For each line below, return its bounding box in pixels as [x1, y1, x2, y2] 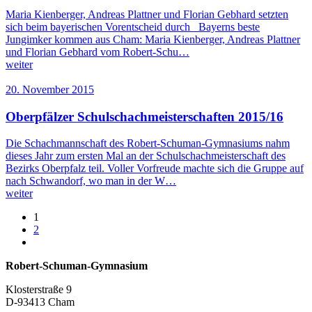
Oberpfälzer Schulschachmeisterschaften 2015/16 [6, 109, 283, 124]
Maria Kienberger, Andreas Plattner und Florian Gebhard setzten [6, 8, 288, 20]
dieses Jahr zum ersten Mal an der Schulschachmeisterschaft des [6, 150, 286, 162]
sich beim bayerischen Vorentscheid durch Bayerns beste [6, 21, 260, 33]
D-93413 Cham [6, 296, 75, 309]
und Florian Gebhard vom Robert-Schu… [6, 46, 189, 58]
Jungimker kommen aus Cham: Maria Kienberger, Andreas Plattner [6, 33, 300, 45]
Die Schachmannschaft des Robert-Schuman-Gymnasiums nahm [6, 137, 290, 150]
